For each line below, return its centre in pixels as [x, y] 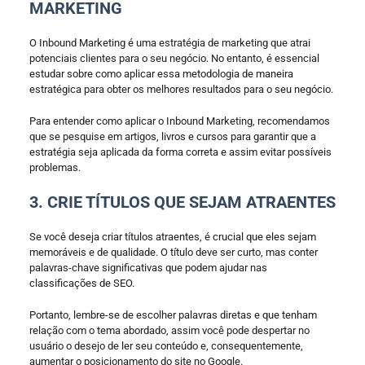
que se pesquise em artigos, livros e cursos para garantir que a [172, 136]
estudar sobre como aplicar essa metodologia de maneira [161, 73]
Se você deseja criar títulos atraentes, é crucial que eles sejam [172, 236]
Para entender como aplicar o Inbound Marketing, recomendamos [179, 121]
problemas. [56, 167]
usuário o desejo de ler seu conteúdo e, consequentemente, [166, 345]
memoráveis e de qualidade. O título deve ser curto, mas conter [173, 252]
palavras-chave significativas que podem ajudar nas [148, 267]
